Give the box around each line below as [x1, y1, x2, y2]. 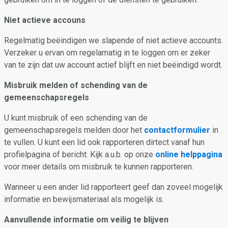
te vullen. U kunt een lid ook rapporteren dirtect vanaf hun [4, 137, 205, 147]
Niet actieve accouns [4, 15, 85, 25]
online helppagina [155, 150, 222, 159]
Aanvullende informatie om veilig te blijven [4, 215, 168, 224]
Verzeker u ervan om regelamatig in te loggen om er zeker [4, 48, 210, 58]
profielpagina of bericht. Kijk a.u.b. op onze [4, 150, 155, 159]
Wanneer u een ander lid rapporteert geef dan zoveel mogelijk [4, 182, 223, 192]
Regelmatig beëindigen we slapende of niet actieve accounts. [4, 36, 223, 45]
